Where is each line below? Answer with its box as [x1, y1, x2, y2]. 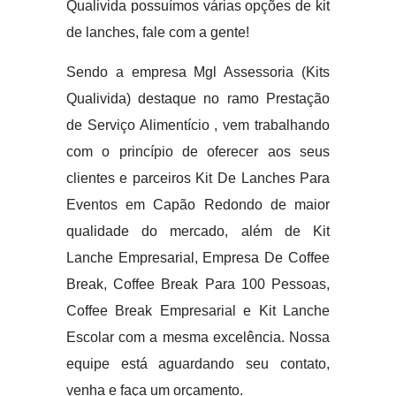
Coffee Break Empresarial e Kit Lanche [65, 303, 331, 318]
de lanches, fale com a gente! [65, 25, 249, 40]
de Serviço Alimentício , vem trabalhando [65, 118, 331, 133]
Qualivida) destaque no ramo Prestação [65, 91, 331, 106]
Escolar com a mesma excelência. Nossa [65, 330, 331, 345]
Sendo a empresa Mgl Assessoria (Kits [65, 65, 331, 80]
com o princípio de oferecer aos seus [65, 144, 331, 159]
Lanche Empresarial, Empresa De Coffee [65, 250, 331, 265]
